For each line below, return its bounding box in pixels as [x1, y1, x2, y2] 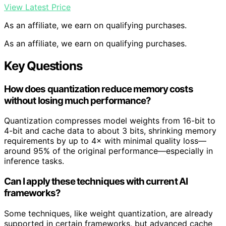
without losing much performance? [4, 94, 151, 106]
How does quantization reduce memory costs [4, 83, 193, 95]
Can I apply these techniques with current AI [4, 176, 188, 187]
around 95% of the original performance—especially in [4, 146, 213, 156]
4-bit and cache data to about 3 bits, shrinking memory [4, 126, 216, 136]
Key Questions [4, 58, 82, 73]
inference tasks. [4, 156, 64, 166]
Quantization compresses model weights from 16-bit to [4, 116, 215, 126]
